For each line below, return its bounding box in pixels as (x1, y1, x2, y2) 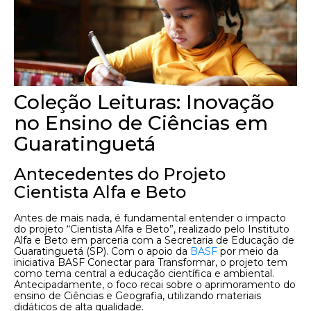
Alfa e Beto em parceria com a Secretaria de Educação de (14, 234, 294, 246)
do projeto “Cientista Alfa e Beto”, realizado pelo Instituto (14, 223, 289, 235)
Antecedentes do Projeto (14, 164, 226, 184)
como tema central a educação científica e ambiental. (14, 267, 274, 280)
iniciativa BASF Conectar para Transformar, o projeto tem (14, 256, 287, 269)
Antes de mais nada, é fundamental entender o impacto (14, 212, 286, 224)
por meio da (217, 245, 278, 258)
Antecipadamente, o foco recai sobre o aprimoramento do (14, 278, 296, 291)
